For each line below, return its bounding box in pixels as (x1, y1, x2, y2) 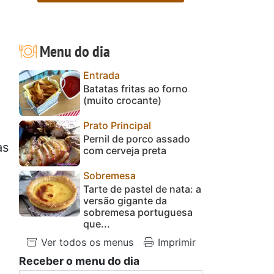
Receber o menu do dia (19, 254, 139, 267)
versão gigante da (83, 194, 167, 207)
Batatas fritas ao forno (83, 82, 188, 95)
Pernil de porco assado (83, 132, 190, 145)
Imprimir (155, 235, 196, 248)
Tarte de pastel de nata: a (83, 182, 201, 195)
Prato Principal (83, 119, 151, 131)
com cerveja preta (83, 144, 166, 157)
